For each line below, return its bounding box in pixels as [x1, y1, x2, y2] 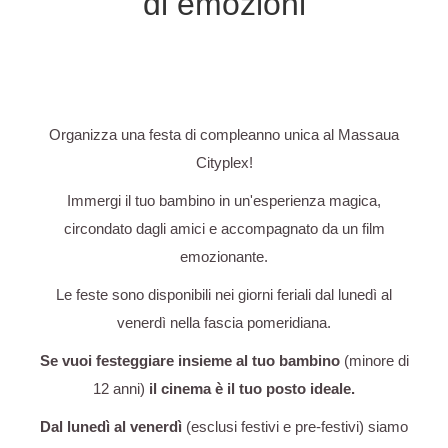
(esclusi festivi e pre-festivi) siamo [186, 417, 408, 435]
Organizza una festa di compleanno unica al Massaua [49, 125, 399, 143]
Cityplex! [195, 153, 253, 171]
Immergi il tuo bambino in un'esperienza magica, [67, 191, 381, 209]
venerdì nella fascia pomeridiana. [117, 313, 331, 331]
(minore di [343, 351, 409, 369]
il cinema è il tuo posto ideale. [145, 379, 355, 397]
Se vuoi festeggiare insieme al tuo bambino [39, 351, 344, 369]
